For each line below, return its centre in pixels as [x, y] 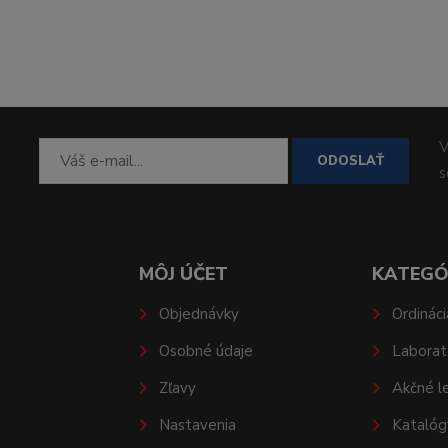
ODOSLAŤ [350, 160]
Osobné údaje [205, 351]
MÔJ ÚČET [183, 274]
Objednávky [198, 314]
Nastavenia [197, 425]
